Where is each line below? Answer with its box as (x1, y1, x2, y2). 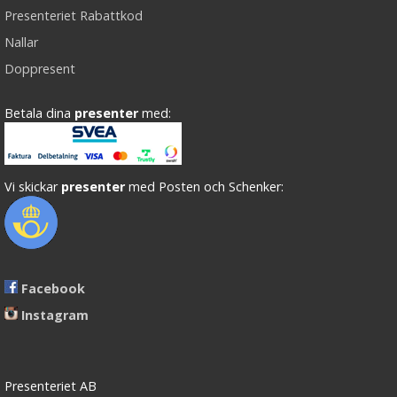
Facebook (21, 280, 85, 297)
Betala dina (4, 105, 74, 121)
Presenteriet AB (4, 378, 97, 394)
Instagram (21, 307, 89, 323)
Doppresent (4, 60, 75, 77)
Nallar (4, 34, 38, 51)
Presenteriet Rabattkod (4, 7, 143, 24)
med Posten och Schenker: (125, 178, 284, 195)
